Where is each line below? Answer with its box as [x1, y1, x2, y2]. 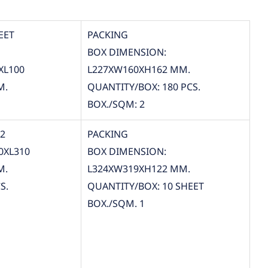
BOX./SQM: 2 [87, 97, 145, 112]
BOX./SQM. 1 [87, 196, 145, 211]
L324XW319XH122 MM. [87, 162, 190, 176]
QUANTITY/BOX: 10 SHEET [87, 179, 204, 194]
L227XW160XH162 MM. [87, 62, 190, 77]
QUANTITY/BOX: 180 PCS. [87, 80, 200, 95]
